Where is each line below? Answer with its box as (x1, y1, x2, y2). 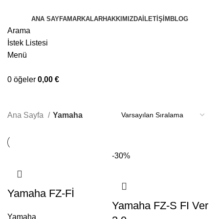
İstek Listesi (7, 39, 48, 47)
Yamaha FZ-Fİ (7, 187, 74, 199)
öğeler (14, 75, 36, 84)
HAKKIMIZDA (102, 15, 142, 22)
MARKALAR (66, 15, 103, 22)
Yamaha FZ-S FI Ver (112, 199, 208, 212)
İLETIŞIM (142, 15, 170, 22)
